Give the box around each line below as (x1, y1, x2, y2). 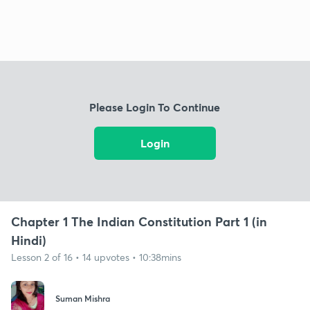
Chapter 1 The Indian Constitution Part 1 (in (11, 212, 267, 230)
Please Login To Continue (89, 100, 221, 115)
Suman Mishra (55, 293, 110, 304)
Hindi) (11, 231, 46, 248)
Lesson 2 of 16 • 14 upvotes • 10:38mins (11, 250, 181, 264)
